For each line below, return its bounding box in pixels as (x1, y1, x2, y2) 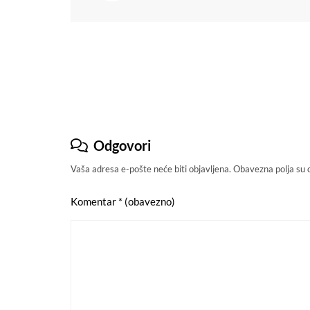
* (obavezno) (118, 194, 175, 208)
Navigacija (70, 49, 161, 73)
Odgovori (93, 136, 151, 154)
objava (70, 74, 128, 98)
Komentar (71, 194, 118, 208)
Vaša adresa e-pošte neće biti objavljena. (71, 163, 231, 174)
